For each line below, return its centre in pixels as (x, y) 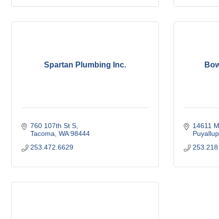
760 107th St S (53, 126)
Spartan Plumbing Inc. (85, 65)
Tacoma (42, 133)
